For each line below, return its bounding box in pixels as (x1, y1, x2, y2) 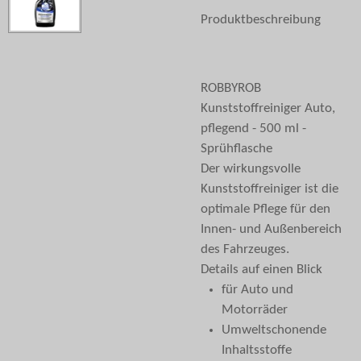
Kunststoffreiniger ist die (201, 182, 338, 197)
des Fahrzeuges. (201, 243, 289, 257)
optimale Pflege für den (201, 202, 330, 217)
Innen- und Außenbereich (201, 222, 342, 237)
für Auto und (222, 283, 293, 297)
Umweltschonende (222, 323, 326, 338)
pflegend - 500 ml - (201, 122, 306, 136)
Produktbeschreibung (201, 13, 321, 27)
